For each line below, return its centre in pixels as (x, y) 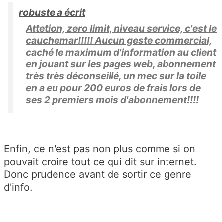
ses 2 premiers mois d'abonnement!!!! (112, 100)
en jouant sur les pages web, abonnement (121, 64)
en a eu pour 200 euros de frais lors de (113, 88)
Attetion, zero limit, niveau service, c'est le (121, 28)
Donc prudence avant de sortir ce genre (98, 175)
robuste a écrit (52, 13)
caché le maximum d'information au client (121, 52)
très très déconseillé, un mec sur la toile (116, 76)
